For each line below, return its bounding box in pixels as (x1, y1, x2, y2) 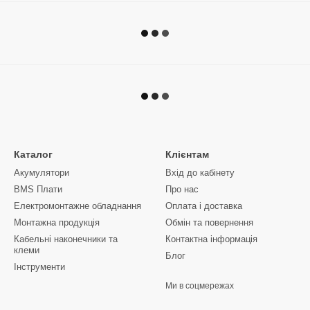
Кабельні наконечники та (14, 234, 118, 244)
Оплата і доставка (165, 201, 242, 211)
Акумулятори (14, 167, 69, 178)
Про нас (165, 184, 199, 194)
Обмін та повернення (165, 217, 253, 228)
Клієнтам (165, 149, 209, 160)
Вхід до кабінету (165, 167, 235, 178)
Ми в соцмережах (165, 281, 234, 291)
